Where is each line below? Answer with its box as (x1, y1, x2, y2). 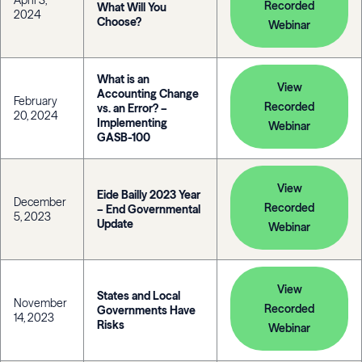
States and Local (97, 288, 180, 303)
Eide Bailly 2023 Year (97, 187, 200, 202)
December (14, 195, 66, 209)
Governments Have (97, 303, 196, 318)
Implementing (97, 116, 167, 130)
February (14, 94, 57, 108)
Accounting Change (97, 86, 199, 101)
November (14, 296, 67, 310)
